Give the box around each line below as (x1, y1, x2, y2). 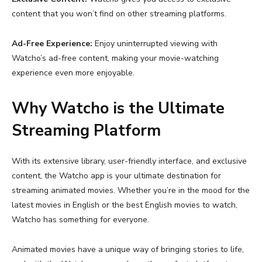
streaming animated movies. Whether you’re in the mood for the (12, 185, 250, 196)
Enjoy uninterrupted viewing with (92, 38, 218, 50)
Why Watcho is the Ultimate (12, 98, 225, 120)
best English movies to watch (126, 199, 236, 211)
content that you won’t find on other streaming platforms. (12, 8, 226, 20)
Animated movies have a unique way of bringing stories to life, (12, 244, 244, 256)
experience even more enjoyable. (12, 67, 135, 79)
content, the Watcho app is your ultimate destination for (12, 170, 221, 182)
